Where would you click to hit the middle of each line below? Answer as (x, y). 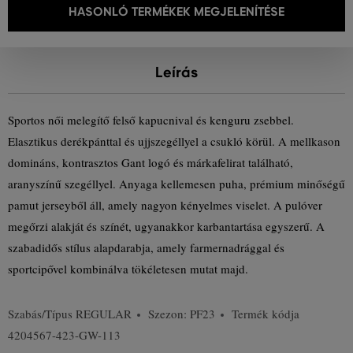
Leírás (176, 72)
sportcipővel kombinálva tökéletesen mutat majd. (128, 269)
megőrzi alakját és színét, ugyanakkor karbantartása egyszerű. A (166, 226)
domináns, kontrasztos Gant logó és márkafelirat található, (150, 162)
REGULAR (104, 314)
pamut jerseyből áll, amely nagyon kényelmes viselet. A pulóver (165, 205)
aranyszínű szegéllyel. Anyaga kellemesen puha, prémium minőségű (176, 184)
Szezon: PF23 (182, 314)
